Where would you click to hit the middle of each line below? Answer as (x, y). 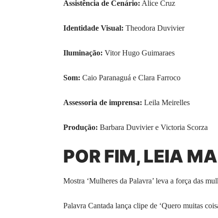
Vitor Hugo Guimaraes (139, 53)
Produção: (81, 127)
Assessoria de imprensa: (103, 102)
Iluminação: (83, 53)
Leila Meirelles (166, 102)
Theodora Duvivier (154, 28)
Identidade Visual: (93, 28)
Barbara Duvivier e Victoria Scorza (153, 127)
